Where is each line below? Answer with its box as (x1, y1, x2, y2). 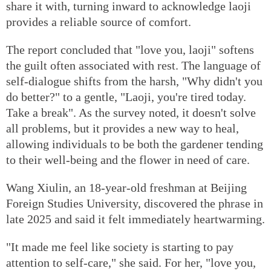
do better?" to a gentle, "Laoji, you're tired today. (6, 90, 246, 103)
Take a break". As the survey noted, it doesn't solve (6, 105, 256, 119)
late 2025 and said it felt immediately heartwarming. (6, 212, 265, 226)
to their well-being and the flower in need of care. (6, 152, 250, 166)
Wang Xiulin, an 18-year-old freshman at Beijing (6, 180, 247, 194)
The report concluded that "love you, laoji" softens (6, 42, 254, 56)
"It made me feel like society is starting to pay (6, 240, 233, 253)
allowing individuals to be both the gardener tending (6, 137, 263, 151)
